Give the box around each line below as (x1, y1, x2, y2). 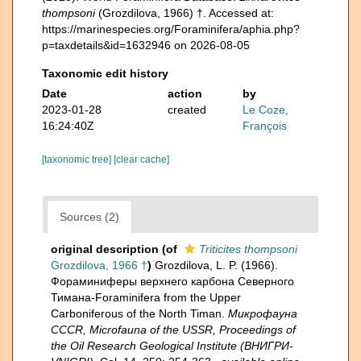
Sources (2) (60, 210, 119, 223)
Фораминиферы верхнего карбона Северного (51, 274, 294, 288)
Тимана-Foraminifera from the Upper (51, 290, 241, 304)
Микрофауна (228, 306, 297, 320)
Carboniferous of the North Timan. (51, 306, 228, 320)
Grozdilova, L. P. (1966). (155, 258, 278, 272)
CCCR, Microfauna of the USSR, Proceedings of (51, 322, 296, 336)
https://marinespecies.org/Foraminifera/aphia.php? (42, 22, 300, 35)
